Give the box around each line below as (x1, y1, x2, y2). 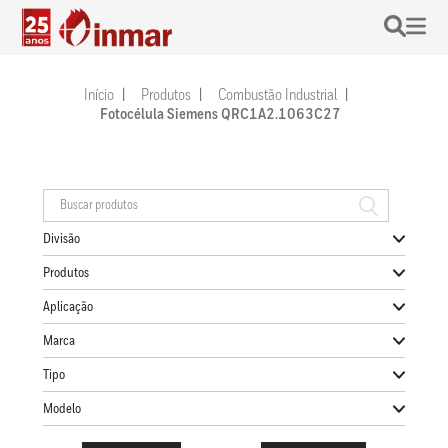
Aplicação (42, 299, 93, 314)
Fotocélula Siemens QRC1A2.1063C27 (99, 107, 341, 124)
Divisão (42, 231, 80, 246)
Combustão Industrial (218, 88, 337, 105)
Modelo (42, 401, 81, 416)
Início (84, 88, 114, 105)
